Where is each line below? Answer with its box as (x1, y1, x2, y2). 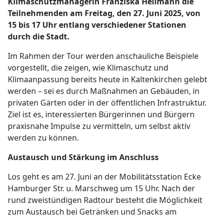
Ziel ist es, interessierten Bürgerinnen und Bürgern (8, 109, 195, 120)
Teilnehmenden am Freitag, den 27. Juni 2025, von (8, 8, 200, 18)
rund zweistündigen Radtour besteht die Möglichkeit (8, 195, 202, 205)
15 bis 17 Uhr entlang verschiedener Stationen (8, 19, 186, 30)
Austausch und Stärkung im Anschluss (8, 152, 159, 163)
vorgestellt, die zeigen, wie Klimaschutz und (8, 62, 168, 73)
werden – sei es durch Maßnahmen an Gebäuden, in (8, 86, 200, 96)
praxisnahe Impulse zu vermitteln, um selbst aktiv (8, 121, 190, 131)
